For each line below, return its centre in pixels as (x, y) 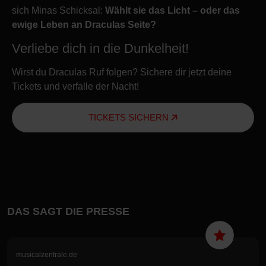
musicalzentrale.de (47, 254)
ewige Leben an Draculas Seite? (84, 24)
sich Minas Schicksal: (58, 10)
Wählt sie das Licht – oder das (172, 10)
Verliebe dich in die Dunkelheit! (100, 48)
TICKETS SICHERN (130, 117)
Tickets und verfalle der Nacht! (75, 86)
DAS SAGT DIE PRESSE (68, 211)
